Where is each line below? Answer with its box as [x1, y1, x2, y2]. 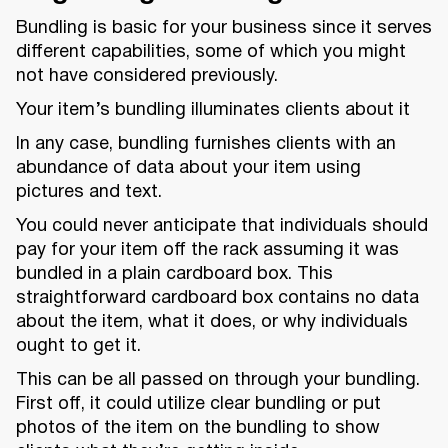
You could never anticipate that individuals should [16, 218, 428, 236]
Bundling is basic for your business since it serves [16, 20, 432, 38]
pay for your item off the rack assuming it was [16, 242, 399, 260]
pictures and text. [16, 184, 162, 202]
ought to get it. [16, 338, 141, 356]
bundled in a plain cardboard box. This [16, 266, 333, 284]
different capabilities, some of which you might [16, 44, 406, 62]
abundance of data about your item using [16, 160, 361, 178]
